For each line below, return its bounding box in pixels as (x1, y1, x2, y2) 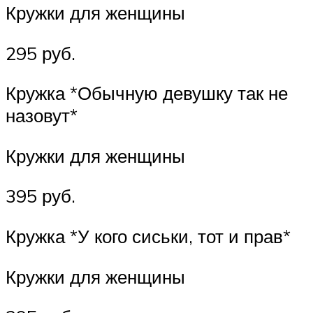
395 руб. (6, 184, 75, 208)
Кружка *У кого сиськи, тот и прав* (6, 225, 291, 248)
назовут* (6, 104, 78, 127)
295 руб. (6, 41, 75, 64)
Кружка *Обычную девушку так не (6, 82, 288, 105)
